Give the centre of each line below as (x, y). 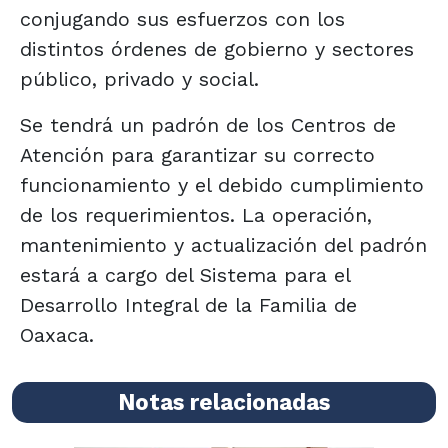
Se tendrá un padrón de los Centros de (208, 124)
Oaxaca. (57, 334)
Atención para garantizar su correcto (197, 154)
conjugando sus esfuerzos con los (182, 18)
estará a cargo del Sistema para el (185, 274)
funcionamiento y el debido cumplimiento (222, 184)
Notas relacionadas (224, 401)
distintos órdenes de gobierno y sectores (217, 48)
